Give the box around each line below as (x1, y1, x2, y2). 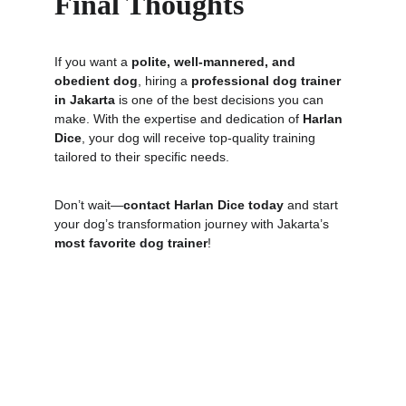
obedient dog (54, 73, 138, 88)
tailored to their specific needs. (54, 150, 229, 164)
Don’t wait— (54, 198, 123, 212)
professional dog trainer (191, 73, 344, 88)
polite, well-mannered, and (131, 54, 299, 69)
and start (284, 198, 342, 212)
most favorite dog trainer (54, 236, 208, 250)
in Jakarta (54, 92, 115, 107)
